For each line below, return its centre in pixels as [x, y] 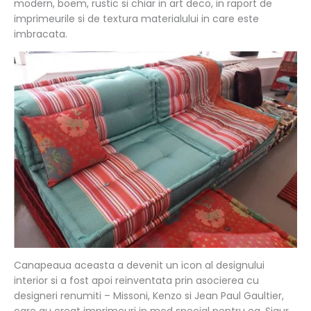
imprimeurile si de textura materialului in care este [136, 18]
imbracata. [41, 34]
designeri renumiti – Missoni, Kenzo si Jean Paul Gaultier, [149, 295]
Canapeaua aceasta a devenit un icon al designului [139, 265]
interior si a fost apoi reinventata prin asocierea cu [136, 280]
